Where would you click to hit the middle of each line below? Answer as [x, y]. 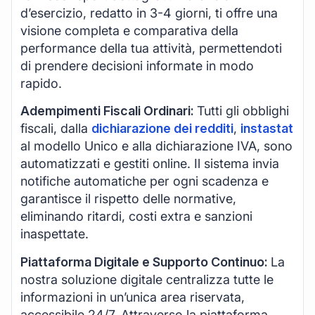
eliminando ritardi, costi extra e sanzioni [136, 217]
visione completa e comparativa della [129, 30]
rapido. [41, 83]
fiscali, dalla [56, 129]
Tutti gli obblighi [243, 111]
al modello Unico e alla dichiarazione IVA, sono [156, 146]
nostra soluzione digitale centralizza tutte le [147, 279]
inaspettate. [54, 234]
